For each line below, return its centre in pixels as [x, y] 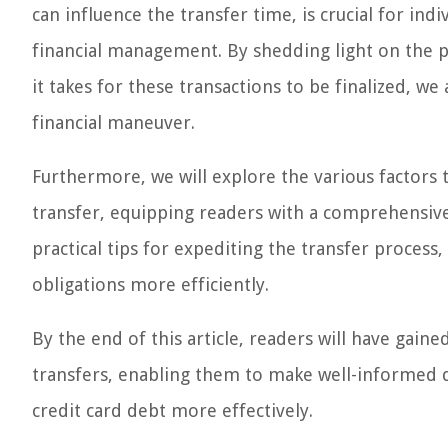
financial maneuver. [113, 122]
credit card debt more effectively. [172, 410]
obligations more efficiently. [150, 284]
